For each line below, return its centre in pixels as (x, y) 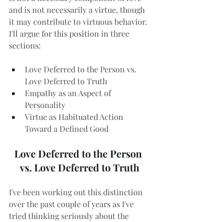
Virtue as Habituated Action (75, 117)
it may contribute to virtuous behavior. (79, 22)
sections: (25, 46)
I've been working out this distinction (77, 192)
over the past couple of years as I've (72, 204)
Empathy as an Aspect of (69, 93)
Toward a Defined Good (67, 129)
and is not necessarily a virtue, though (78, 10)
